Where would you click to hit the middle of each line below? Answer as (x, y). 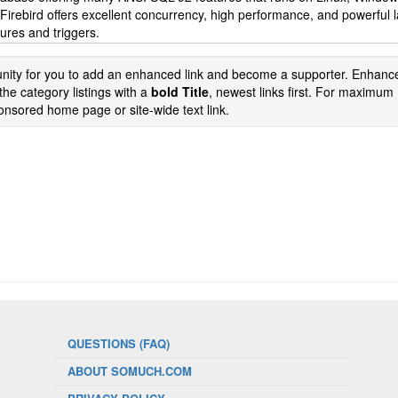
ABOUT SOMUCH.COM (129, 371)
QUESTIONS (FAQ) (118, 343)
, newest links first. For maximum (301, 92)
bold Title (180, 92)
